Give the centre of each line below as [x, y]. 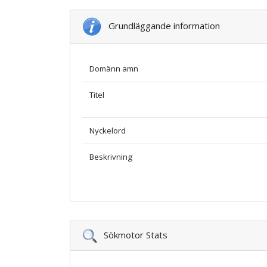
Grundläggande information [161, 25]
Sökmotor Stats [132, 235]
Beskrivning [111, 156]
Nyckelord [108, 130]
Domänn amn [114, 68]
